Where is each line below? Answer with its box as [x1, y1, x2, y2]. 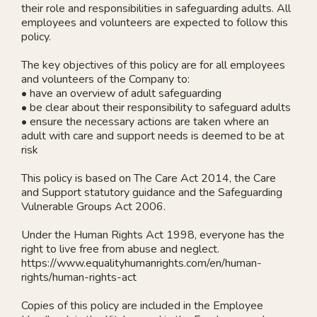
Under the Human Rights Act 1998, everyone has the [21, 226, 284, 243]
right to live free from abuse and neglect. [21, 241, 219, 257]
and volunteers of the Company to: [21, 71, 190, 87]
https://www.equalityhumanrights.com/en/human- [21, 255, 262, 271]
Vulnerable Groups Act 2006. [21, 198, 166, 214]
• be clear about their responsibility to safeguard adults [21, 99, 291, 115]
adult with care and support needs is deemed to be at [21, 127, 284, 144]
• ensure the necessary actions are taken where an [21, 113, 269, 129]
